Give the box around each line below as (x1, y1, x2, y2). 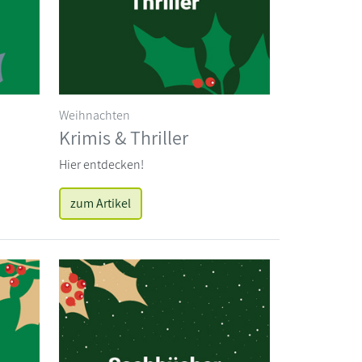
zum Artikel (70, 194, 131, 212)
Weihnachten (59, 106, 130, 124)
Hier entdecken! (59, 155, 144, 173)
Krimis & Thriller (59, 124, 188, 150)
